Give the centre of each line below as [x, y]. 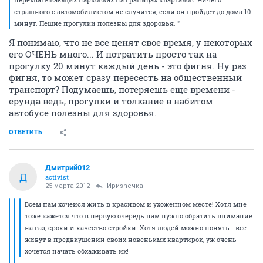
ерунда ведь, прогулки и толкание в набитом [111, 101]
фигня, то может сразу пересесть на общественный [125, 77]
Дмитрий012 [68, 168]
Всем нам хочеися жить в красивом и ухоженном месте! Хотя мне [136, 204]
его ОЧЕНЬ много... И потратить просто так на [113, 54]
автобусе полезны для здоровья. [83, 113]
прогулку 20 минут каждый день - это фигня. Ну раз [128, 66]
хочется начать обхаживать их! [77, 251]
